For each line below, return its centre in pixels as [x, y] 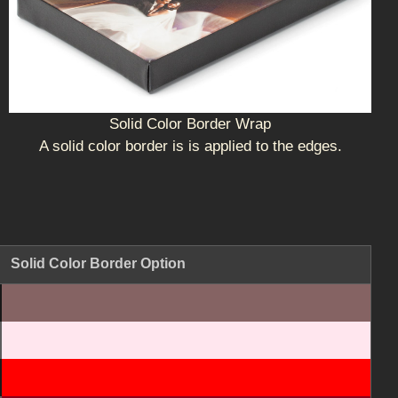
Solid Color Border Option [98, 264]
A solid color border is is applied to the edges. [190, 147]
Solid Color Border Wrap [190, 124]
